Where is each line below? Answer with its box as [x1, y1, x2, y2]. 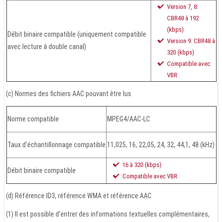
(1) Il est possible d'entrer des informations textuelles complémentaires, [6, 210, 210, 219]
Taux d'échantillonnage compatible [7, 141, 106, 149]
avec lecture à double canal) [7, 43, 86, 51]
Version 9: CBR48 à [167, 37, 215, 45]
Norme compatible [7, 115, 59, 123]
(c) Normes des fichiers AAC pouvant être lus [6, 90, 131, 98]
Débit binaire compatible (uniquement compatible [7, 30, 146, 39]
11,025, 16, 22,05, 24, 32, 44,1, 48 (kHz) [107, 141, 215, 149]
